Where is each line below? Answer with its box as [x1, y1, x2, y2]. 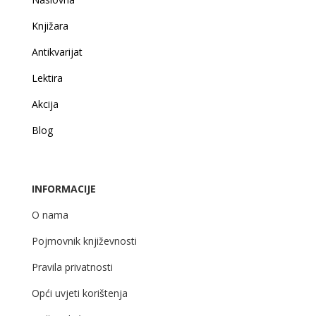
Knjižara [31, 19, 68, 33]
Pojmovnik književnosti [31, 234, 137, 248]
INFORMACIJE [31, 182, 96, 196]
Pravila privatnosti [31, 260, 113, 274]
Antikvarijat [31, 45, 83, 59]
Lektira [31, 71, 63, 85]
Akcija [31, 97, 59, 111]
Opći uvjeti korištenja [31, 286, 128, 300]
